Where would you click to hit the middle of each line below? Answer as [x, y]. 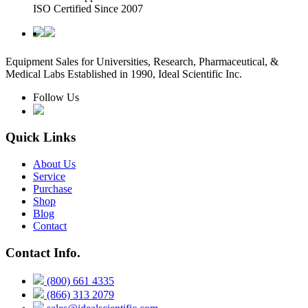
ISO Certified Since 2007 [88, 8]
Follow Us [56, 97]
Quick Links [41, 137]
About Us [54, 164]
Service [49, 177]
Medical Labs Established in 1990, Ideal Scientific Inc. [124, 74]
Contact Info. [43, 252]
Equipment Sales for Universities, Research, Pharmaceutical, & [142, 61]
